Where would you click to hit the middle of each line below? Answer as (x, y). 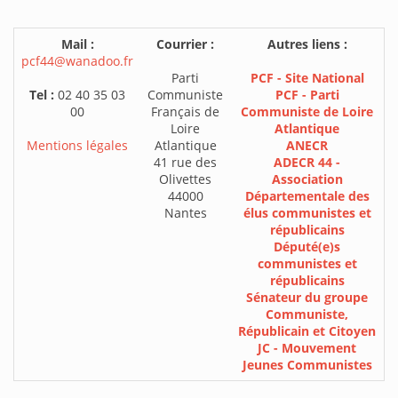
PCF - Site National (307, 77)
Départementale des (307, 195)
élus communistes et (307, 212)
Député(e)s (307, 246)
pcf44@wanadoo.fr (77, 60)
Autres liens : (307, 44)
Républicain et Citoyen (307, 330)
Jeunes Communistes (307, 364)
